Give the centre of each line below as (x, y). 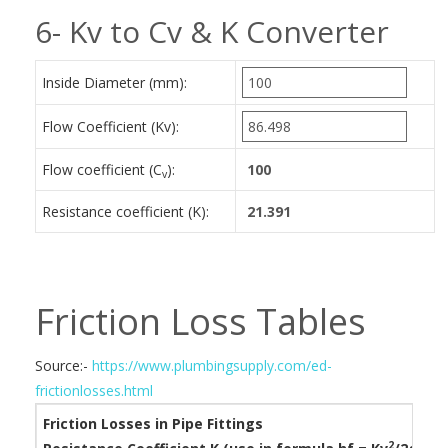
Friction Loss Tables (200, 321)
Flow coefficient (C (102, 169)
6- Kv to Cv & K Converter (212, 31)
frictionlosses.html (94, 390)
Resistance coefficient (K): (125, 211)
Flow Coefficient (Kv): (110, 126)
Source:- (63, 365)
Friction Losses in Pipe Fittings (153, 423)
